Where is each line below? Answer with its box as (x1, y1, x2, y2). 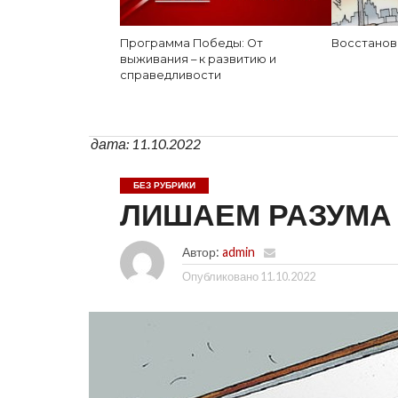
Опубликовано (181, 269, 259, 283)
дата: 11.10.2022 (91, 135, 201, 152)
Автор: (181, 244, 219, 259)
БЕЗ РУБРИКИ (132, 180, 195, 190)
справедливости (119, 68, 221, 82)
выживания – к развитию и (119, 52, 276, 66)
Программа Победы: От (119, 36, 263, 50)
